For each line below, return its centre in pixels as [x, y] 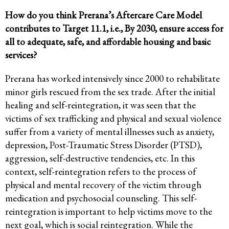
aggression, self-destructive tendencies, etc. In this [100, 158]
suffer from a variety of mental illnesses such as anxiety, [110, 132]
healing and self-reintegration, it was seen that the [100, 105]
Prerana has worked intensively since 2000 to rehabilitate [112, 79]
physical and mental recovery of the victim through [103, 185]
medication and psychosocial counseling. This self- [101, 198]
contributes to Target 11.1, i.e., [65, 29]
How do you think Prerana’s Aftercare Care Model [104, 15]
